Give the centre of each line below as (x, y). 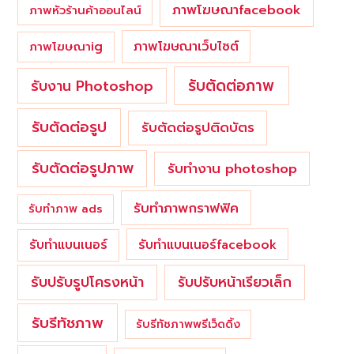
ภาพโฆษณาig (66, 47)
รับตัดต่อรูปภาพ (82, 169)
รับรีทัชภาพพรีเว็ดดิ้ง (188, 324)
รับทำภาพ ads (66, 209)
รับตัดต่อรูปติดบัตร (198, 128)
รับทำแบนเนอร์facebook (208, 244)
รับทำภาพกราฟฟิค (186, 208)
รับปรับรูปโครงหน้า (88, 282)
